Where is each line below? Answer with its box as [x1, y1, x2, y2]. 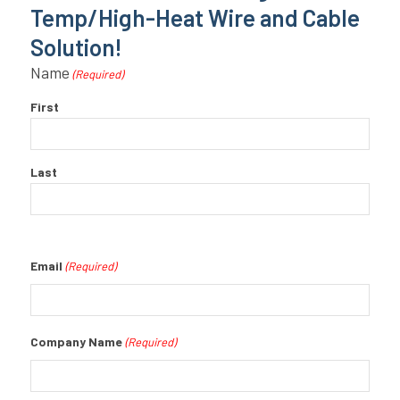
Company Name [29, 333, 122, 349]
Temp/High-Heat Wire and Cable [29, 3, 360, 31]
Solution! [29, 32, 122, 61]
